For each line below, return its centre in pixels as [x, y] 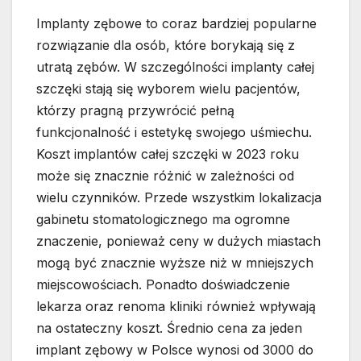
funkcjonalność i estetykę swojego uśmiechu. [174, 133]
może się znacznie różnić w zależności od [165, 176]
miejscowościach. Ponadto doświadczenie [163, 285]
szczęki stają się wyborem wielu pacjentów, [168, 89]
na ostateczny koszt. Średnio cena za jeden [169, 328]
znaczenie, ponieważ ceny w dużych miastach [178, 241]
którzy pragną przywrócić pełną [135, 111]
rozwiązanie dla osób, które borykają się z [166, 46]
